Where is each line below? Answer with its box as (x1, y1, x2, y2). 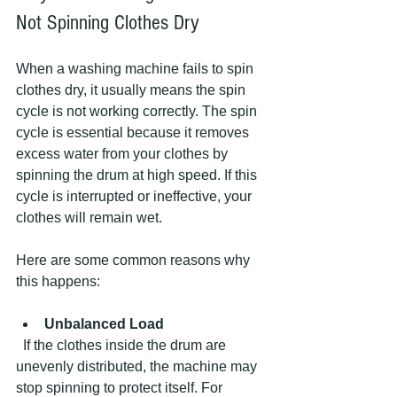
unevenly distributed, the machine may (16, 359, 261, 375)
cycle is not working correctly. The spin (16, 104, 261, 120)
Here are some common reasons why (16, 253, 253, 269)
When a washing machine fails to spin (16, 61, 257, 77)
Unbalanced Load (44, 316, 164, 332)
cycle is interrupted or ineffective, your (16, 189, 255, 205)
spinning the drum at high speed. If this (16, 167, 261, 183)
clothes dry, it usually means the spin (16, 82, 249, 98)
